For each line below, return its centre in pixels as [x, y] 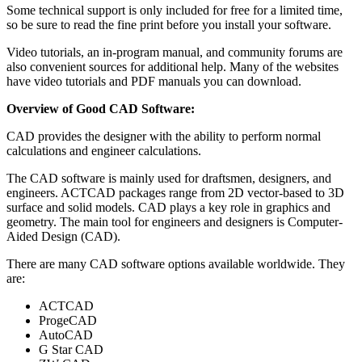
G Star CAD [71, 349]
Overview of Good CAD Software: [101, 108]
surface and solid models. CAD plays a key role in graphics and [168, 207]
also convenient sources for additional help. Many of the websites [173, 66]
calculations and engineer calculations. [104, 150]
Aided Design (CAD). [63, 236]
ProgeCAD [68, 320]
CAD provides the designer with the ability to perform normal [164, 136]
